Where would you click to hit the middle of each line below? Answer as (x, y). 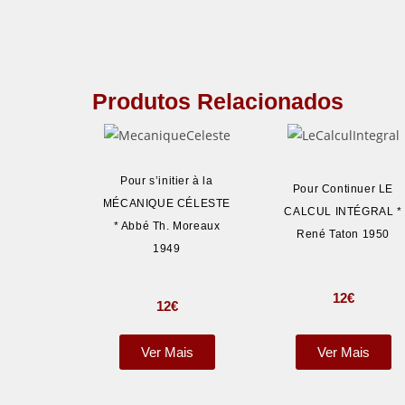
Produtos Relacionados (218, 101)
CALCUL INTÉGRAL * (343, 211)
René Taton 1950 (343, 234)
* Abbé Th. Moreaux (167, 226)
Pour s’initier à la (167, 181)
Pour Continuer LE (343, 188)
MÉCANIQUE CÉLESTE (167, 204)
